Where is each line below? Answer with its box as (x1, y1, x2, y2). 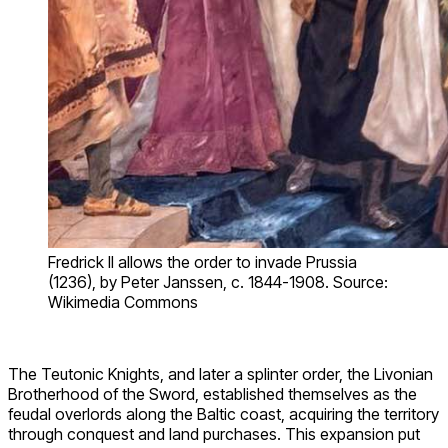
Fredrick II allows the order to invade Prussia (48, 251, 357, 272)
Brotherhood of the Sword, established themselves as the (8, 383, 417, 404)
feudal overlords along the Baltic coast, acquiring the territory (8, 403, 439, 424)
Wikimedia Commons (48, 291, 198, 312)
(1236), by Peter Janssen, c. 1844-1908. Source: (48, 271, 388, 292)
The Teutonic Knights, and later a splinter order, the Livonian (8, 363, 433, 384)
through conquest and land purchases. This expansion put (8, 423, 420, 444)
